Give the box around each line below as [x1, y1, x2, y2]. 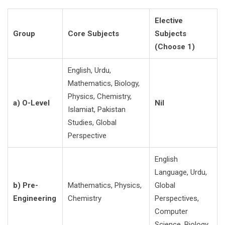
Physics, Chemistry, [68, 92, 132, 101]
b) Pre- [13, 181, 38, 190]
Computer [155, 207, 188, 216]
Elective [155, 16, 183, 25]
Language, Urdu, [155, 168, 207, 177]
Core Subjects [68, 29, 119, 38]
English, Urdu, [68, 66, 111, 75]
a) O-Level [13, 98, 50, 107]
